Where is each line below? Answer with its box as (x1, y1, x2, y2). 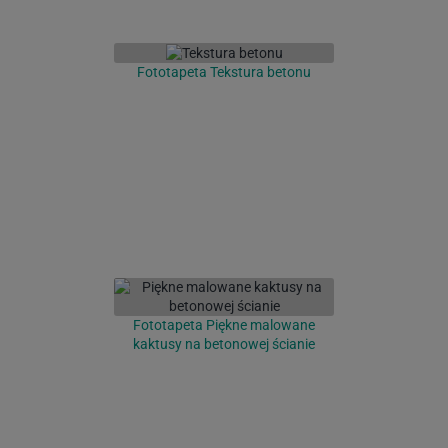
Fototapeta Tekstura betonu (137, 64, 311, 81)
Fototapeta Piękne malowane (133, 317, 315, 334)
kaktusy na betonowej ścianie (133, 336, 315, 353)
